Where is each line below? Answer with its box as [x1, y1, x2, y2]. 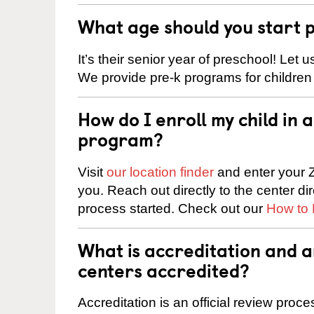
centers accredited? [78, 256, 250, 284]
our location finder [107, 164, 214, 179]
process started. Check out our [78, 200, 266, 216]
